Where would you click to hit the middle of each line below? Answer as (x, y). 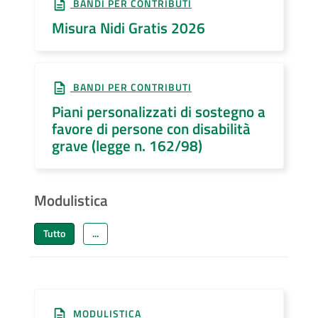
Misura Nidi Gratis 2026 (128, 27)
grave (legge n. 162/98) (127, 145)
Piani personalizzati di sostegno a (159, 111)
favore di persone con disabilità (151, 128)
